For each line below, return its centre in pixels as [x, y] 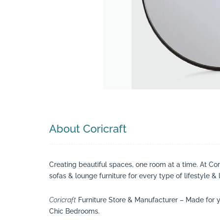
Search [207, 46]
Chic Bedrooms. [74, 211]
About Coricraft [88, 129]
